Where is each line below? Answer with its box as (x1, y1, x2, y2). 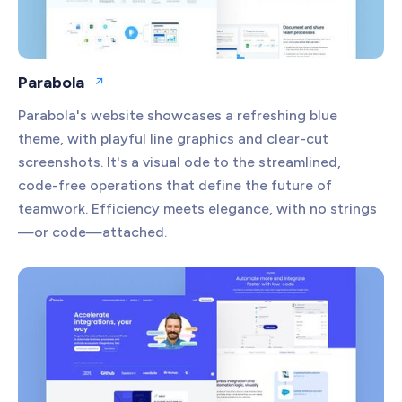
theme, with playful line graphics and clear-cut (18, 129, 328, 147)
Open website (98, 81, 179, 97)
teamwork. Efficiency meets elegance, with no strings (18, 199, 377, 217)
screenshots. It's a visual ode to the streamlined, (18, 153, 341, 170)
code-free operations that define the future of (18, 176, 332, 194)
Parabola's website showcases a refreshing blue (18, 106, 337, 124)
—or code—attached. (18, 223, 167, 240)
